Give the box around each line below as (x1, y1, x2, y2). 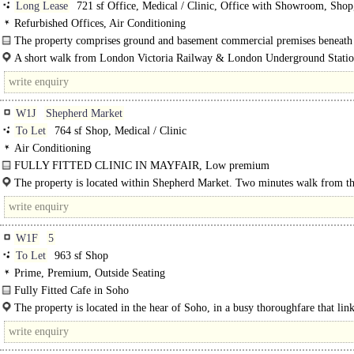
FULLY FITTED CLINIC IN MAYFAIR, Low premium (14, 160, 269, 171)
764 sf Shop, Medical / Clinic (51, 125, 186, 137)
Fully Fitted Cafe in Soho (14, 284, 129, 296)
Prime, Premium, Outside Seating (14, 267, 165, 279)
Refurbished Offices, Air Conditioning (14, 17, 186, 29)
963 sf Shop (51, 250, 108, 262)
